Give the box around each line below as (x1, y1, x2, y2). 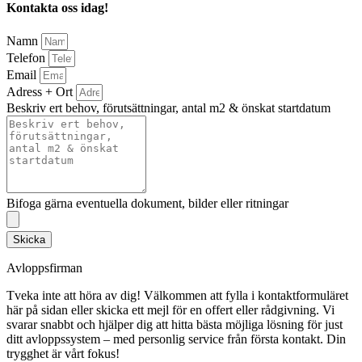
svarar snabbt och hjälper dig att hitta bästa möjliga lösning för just (6, 317, 343, 331)
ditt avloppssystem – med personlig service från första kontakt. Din (6, 331, 346, 346)
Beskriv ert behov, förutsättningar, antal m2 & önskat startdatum (6, 100, 330, 115)
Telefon (6, 50, 48, 65)
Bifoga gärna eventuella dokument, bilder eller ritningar (6, 196, 288, 210)
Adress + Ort (6, 84, 76, 99)
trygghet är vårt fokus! (6, 346, 120, 360)
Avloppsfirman (6, 260, 82, 275)
